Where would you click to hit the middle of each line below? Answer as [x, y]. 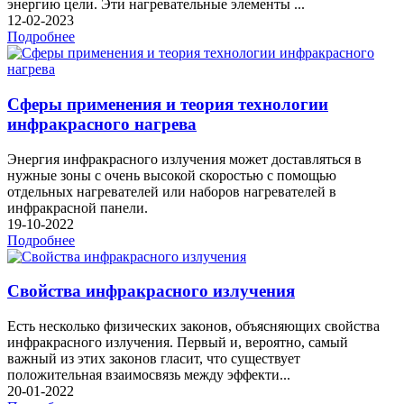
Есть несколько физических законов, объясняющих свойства [193, 326]
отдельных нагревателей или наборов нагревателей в [172, 191]
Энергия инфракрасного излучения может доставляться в [184, 159]
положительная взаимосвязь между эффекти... [149, 375]
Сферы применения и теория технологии [168, 105]
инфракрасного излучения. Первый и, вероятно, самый [178, 343]
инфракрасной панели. [79, 207]
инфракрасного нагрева [102, 124]
